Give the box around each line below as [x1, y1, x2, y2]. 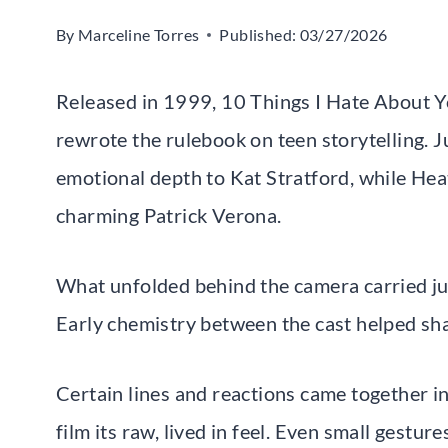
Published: [219, 24, 297, 44]
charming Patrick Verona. [56, 202, 282, 227]
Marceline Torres [78, 24, 200, 44]
